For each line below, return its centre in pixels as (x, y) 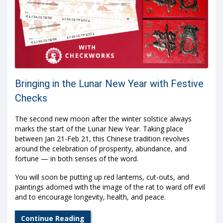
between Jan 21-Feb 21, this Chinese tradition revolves (102, 138)
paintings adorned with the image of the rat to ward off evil (110, 187)
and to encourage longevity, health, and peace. (90, 197)
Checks (31, 98)
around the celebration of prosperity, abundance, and (101, 148)
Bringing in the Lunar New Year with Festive (109, 83)
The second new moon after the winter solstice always (103, 118)
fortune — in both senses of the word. (77, 158)
